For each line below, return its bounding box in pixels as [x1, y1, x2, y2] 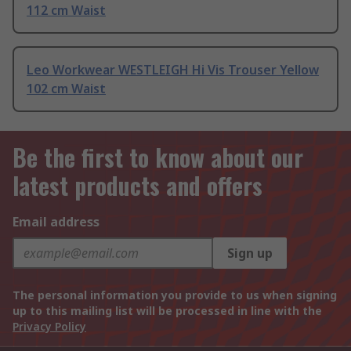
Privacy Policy [13, 319, 86, 335]
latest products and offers [13, 168, 262, 204]
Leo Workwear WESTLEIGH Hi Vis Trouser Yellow [27, 61, 319, 79]
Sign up [227, 244, 273, 262]
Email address [13, 213, 100, 231]
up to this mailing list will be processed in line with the [13, 303, 322, 319]
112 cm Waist [27, 2, 106, 20]
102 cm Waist [27, 80, 106, 98]
